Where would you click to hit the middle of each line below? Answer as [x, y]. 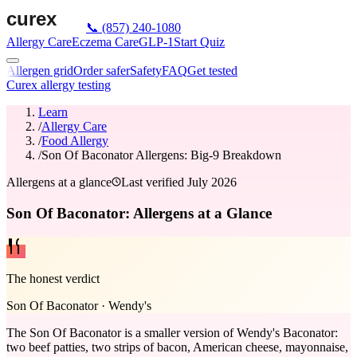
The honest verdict [53, 279]
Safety [146, 71]
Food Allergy [75, 141]
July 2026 [212, 182]
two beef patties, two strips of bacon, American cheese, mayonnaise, [177, 347]
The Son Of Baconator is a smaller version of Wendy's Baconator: [172, 333]
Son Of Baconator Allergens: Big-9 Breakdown [161, 155]
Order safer [102, 71]
